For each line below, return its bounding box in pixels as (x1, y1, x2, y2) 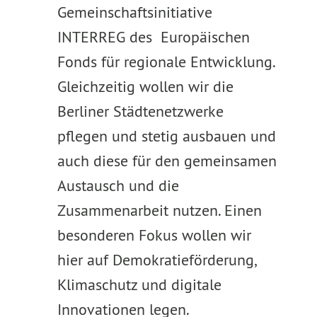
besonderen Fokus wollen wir (57, 225, 251, 245)
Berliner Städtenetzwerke (57, 101, 224, 121)
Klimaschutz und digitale (57, 275, 221, 294)
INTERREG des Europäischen (57, 27, 250, 47)
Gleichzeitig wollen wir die (57, 76, 234, 96)
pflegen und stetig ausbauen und (57, 126, 276, 146)
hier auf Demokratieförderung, (57, 250, 255, 270)
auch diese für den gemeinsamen (57, 151, 277, 171)
